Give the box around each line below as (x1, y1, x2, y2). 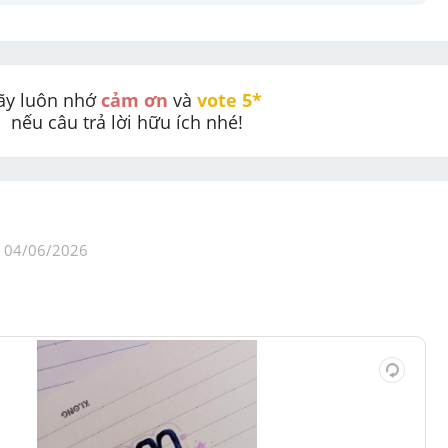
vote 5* (196, 88, 267, 112)
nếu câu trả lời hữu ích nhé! (11, 110, 243, 134)
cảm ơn (100, 88, 168, 112)
